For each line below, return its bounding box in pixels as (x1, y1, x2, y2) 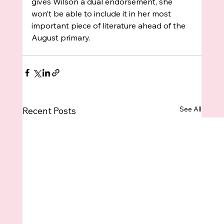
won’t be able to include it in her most (31, 8, 173, 19)
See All (179, 104, 202, 114)
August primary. (31, 32, 90, 43)
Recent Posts (22, 105, 76, 117)
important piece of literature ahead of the (31, 20, 187, 31)
